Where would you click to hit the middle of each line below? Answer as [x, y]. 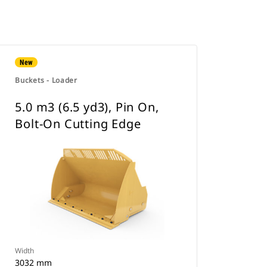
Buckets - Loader [46, 80]
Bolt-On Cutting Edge [78, 124]
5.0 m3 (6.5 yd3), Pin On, [87, 107]
